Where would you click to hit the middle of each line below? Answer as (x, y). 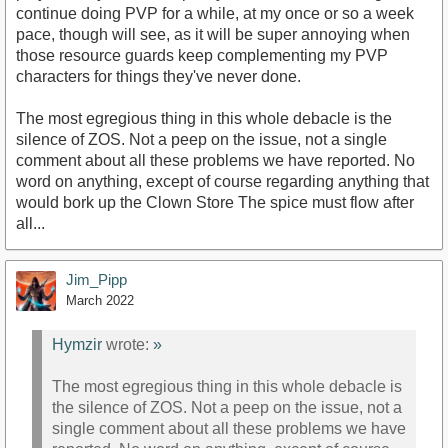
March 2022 (100, 300)
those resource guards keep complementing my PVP (202, 55)
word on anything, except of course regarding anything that (222, 181)
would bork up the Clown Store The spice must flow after (215, 202)
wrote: (127, 345)
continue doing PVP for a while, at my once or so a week (215, 13)
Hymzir (77, 345)
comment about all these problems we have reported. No (215, 160)
